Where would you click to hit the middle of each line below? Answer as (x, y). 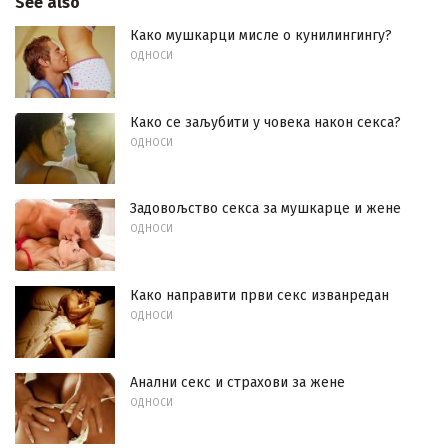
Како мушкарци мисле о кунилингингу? (261, 35)
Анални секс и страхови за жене (237, 382)
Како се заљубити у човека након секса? (265, 122)
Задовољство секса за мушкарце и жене (265, 209)
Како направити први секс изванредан (259, 295)
